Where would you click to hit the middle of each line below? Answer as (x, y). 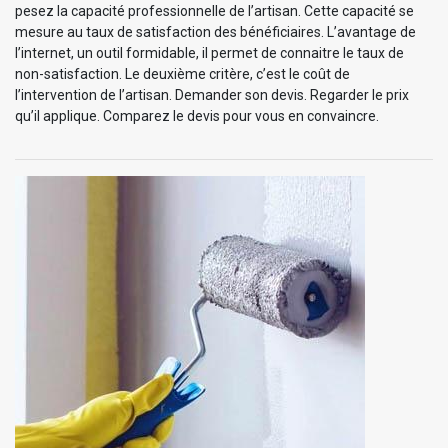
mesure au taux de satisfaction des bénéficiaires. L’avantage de (215, 31)
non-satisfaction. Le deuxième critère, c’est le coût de (182, 73)
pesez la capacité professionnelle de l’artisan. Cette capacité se (214, 10)
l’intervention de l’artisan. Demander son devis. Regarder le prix (212, 94)
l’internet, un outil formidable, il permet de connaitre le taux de (209, 52)
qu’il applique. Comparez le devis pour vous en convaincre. (197, 115)
